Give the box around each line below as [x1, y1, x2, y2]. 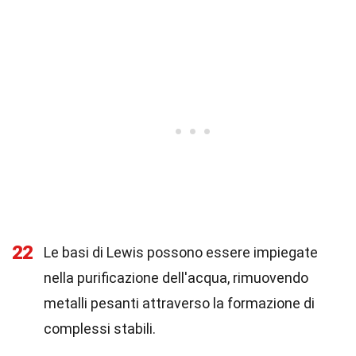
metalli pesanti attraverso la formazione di [44, 295, 315, 311]
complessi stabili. [44, 320, 156, 337]
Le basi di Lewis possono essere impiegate [44, 244, 318, 261]
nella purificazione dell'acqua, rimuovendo [44, 269, 308, 286]
